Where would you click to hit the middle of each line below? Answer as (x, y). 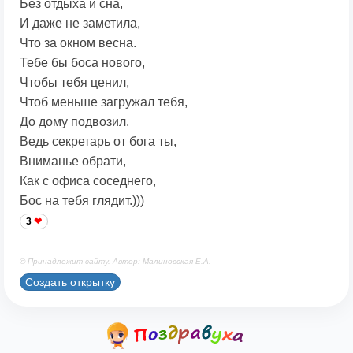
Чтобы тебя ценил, (74, 83)
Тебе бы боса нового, (82, 63)
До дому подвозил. (74, 122)
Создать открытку (70, 282)
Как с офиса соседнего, (88, 181)
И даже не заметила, (80, 24)
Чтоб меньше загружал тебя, (104, 102)
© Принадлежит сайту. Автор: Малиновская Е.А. (115, 262)
